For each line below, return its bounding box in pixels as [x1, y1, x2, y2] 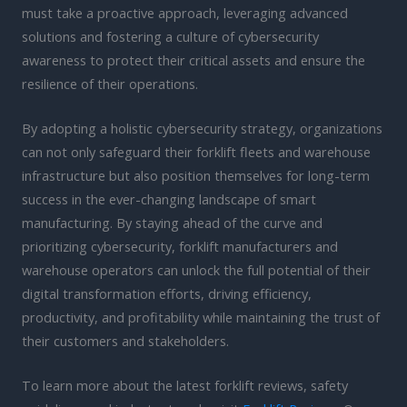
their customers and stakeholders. [22, 331, 229, 350]
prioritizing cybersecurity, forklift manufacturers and [22, 236, 338, 255]
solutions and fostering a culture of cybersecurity [22, 26, 319, 45]
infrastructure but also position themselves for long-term [22, 165, 370, 184]
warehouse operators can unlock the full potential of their [22, 260, 371, 279]
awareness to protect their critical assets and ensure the [22, 50, 365, 69]
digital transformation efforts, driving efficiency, [22, 283, 312, 303]
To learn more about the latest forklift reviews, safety [22, 376, 348, 395]
